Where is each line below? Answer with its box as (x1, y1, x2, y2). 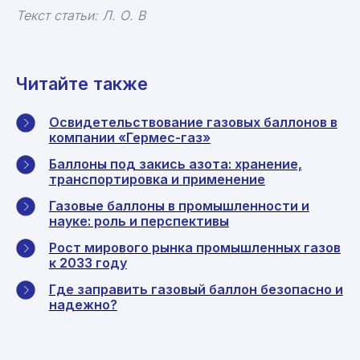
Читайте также (16, 73, 148, 95)
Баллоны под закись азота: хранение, (48, 156, 302, 173)
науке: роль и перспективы (48, 213, 229, 230)
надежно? (48, 297, 117, 313)
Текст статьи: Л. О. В (16, 7, 145, 24)
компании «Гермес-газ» (48, 129, 211, 146)
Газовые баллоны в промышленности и (48, 198, 309, 215)
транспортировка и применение (48, 171, 265, 188)
